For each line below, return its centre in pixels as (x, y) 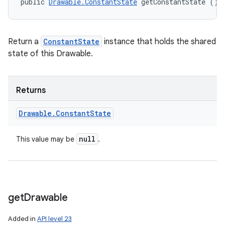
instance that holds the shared (159, 42)
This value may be (46, 139)
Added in (23, 219)
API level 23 (54, 219)
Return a (24, 42)
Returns (31, 90)
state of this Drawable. (50, 54)
